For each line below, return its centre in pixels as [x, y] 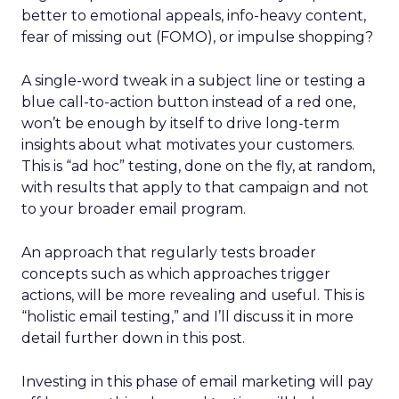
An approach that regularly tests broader [169, 252]
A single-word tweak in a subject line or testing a [193, 81]
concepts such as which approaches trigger [176, 274]
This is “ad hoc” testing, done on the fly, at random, [198, 166]
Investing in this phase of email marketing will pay [197, 382]
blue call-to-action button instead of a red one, [188, 102]
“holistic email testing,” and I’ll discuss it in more [187, 317]
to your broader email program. [134, 209]
